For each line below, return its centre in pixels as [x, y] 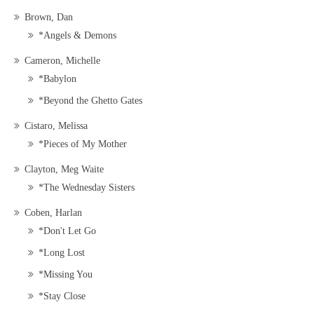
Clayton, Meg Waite [64, 170]
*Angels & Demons [77, 36]
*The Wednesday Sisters [87, 188]
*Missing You [66, 275]
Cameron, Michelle [62, 61]
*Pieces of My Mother [83, 144]
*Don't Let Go [67, 231]
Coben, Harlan [53, 213]
